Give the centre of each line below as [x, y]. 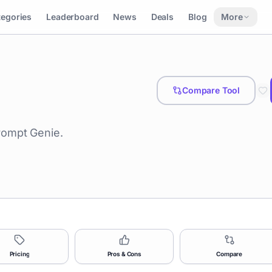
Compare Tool [211, 90]
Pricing [19, 254]
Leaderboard [73, 17]
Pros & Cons [124, 254]
